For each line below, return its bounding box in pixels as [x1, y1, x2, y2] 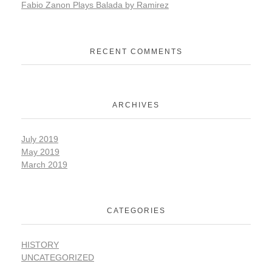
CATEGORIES [106, 206, 166, 216]
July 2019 [21, 134, 58, 144]
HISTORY [21, 239, 59, 250]
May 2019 [21, 146, 59, 157]
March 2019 [21, 159, 67, 169]
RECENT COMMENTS [89, 47, 183, 56]
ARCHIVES [112, 101, 160, 110]
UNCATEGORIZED [21, 252, 94, 262]
